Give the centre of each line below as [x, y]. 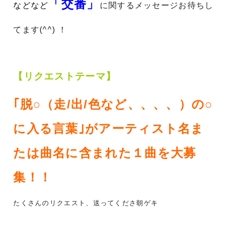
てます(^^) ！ [40, 29]
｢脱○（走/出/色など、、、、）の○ [113, 104]
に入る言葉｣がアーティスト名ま [109, 128]
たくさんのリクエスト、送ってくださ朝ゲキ [86, 203]
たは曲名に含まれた [72, 153]
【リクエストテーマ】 [65, 76]
